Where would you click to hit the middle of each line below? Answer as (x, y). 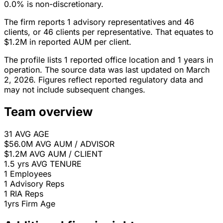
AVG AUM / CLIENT (66, 154)
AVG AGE (32, 134)
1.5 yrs (16, 164)
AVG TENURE (56, 164)
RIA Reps (27, 194)
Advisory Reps (37, 184)
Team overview (48, 112)
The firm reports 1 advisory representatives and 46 (99, 22)
